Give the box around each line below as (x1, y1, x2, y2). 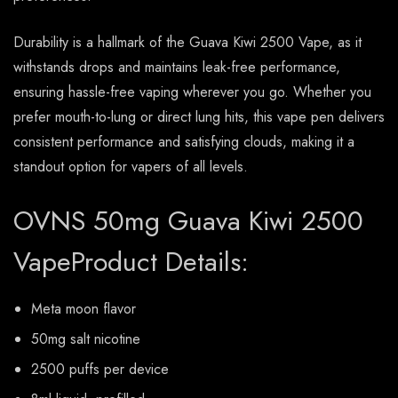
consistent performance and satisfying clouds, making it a (13, 131, 354, 153)
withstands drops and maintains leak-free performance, (13, 57, 340, 78)
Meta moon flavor (31, 298, 136, 320)
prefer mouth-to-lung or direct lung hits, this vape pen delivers (13, 107, 385, 128)
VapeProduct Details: (13, 243, 249, 282)
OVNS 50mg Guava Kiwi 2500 (13, 202, 363, 241)
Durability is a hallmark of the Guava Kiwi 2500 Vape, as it (13, 32, 362, 53)
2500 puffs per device (31, 359, 169, 380)
